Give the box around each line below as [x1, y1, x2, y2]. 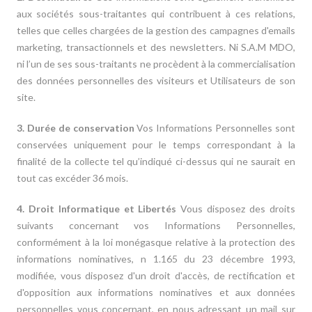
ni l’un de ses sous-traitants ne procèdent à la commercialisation [17, 58, 295, 70]
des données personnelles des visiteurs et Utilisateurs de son [17, 75, 295, 86]
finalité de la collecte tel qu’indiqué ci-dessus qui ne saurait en [17, 155, 295, 167]
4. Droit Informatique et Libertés [17, 203, 177, 214]
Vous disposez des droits [176, 203, 295, 214]
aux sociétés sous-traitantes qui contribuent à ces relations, [17, 8, 295, 19]
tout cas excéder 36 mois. [17, 172, 131, 184]
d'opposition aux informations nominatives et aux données [17, 286, 295, 298]
